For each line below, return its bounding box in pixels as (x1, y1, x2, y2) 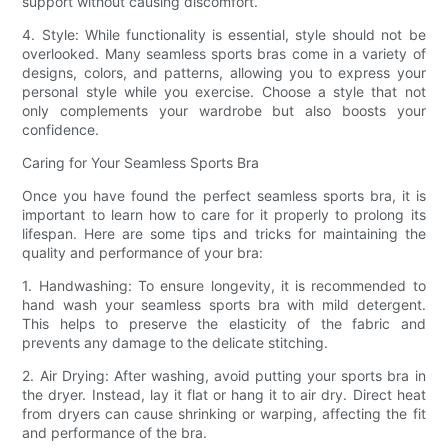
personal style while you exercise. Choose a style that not (22, 82, 426, 100)
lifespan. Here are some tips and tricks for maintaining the (22, 224, 426, 242)
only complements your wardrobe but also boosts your (22, 101, 426, 119)
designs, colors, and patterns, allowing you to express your (22, 63, 426, 81)
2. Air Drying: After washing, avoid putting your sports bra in (22, 366, 426, 384)
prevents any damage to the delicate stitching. (22, 333, 329, 351)
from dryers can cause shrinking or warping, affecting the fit (22, 404, 426, 422)
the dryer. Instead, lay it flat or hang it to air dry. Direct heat (22, 385, 426, 403)
